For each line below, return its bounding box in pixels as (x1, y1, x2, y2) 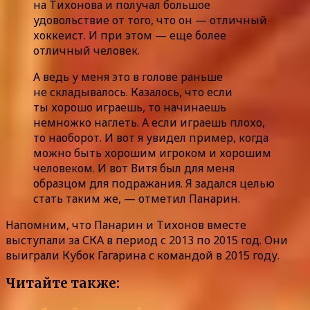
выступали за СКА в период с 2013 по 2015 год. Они (6, 232, 288, 248)
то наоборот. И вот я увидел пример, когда (33, 129, 268, 145)
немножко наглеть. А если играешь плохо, (33, 114, 265, 130)
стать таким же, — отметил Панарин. (33, 190, 243, 206)
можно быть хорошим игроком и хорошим (33, 145, 271, 161)
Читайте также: (6, 275, 120, 292)
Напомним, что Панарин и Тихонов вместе (6, 217, 246, 232)
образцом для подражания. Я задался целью (33, 175, 275, 191)
